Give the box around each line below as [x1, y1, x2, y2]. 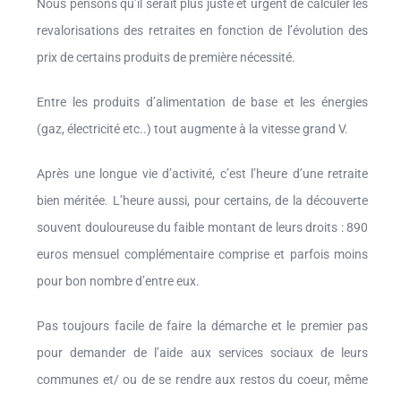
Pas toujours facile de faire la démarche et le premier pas [37, 318, 369, 333]
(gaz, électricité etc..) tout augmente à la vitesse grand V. [37, 121, 349, 136]
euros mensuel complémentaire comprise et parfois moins [37, 246, 369, 261]
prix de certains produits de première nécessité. [37, 49, 296, 64]
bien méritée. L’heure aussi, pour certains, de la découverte [37, 192, 369, 208]
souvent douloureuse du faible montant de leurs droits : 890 [37, 219, 369, 235]
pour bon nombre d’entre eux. [37, 273, 200, 288]
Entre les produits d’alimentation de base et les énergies [37, 94, 369, 109]
